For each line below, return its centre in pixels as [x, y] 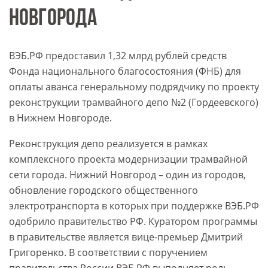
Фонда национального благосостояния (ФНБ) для [125, 71]
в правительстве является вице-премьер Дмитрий [126, 237]
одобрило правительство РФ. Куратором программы [133, 222]
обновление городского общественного [103, 191]
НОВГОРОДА [53, 19]
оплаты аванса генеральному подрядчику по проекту [134, 87]
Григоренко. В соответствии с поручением [108, 253]
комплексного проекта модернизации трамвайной [128, 159]
